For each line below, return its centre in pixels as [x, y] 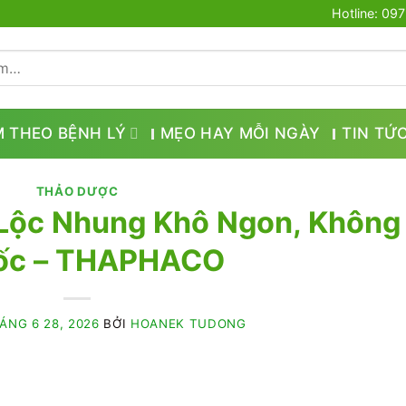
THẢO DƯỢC [77, 191]
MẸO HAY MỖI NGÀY [240, 133]
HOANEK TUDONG [188, 323]
